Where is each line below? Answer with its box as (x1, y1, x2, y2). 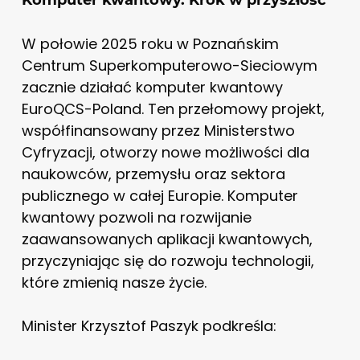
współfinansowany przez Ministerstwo (21, 120, 295, 141)
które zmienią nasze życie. (21, 272, 207, 292)
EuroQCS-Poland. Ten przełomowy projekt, (21, 98, 325, 119)
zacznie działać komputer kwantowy (21, 76, 283, 97)
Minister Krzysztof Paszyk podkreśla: (21, 315, 276, 336)
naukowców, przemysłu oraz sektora (21, 163, 285, 184)
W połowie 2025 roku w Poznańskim (21, 33, 279, 54)
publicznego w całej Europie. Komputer (21, 185, 298, 206)
